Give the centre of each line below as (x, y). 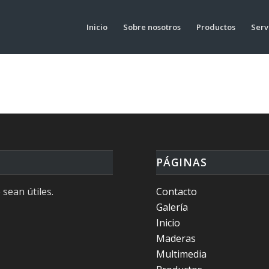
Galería (172, 207)
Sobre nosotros (152, 27)
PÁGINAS (182, 162)
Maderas (176, 238)
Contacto (177, 191)
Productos (216, 27)
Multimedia (182, 254)
